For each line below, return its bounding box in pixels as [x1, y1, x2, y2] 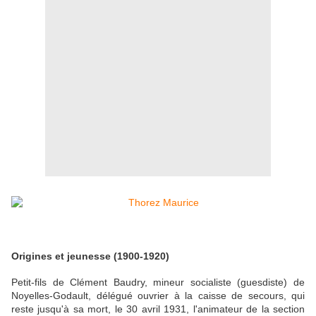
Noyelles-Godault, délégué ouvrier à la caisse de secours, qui [11, 290, 305, 302]
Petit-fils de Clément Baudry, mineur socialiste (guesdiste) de [11, 276, 305, 288]
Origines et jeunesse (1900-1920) [11, 250, 169, 262]
